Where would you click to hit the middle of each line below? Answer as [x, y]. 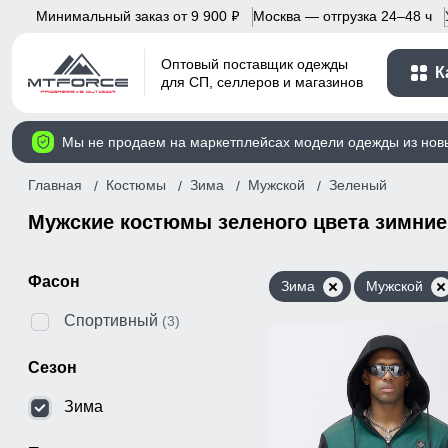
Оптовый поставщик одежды [254, 64]
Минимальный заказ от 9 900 [133, 15]
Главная [55, 184]
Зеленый [358, 185]
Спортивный [111, 320]
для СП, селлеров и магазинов [262, 82]
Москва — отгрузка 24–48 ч [342, 15]
